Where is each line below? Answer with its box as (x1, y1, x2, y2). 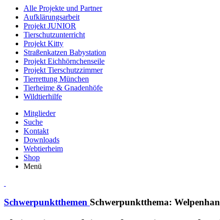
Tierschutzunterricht (24, 30, 85, 39)
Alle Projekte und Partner (24, 4, 102, 12)
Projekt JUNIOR (24, 22, 76, 30)
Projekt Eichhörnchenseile (24, 57, 105, 65)
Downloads (24, 136, 59, 144)
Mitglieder (24, 109, 55, 117)
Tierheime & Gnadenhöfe (24, 83, 103, 92)
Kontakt (24, 127, 49, 135)
